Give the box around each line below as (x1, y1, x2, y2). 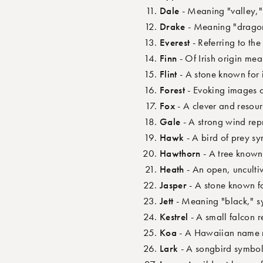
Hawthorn (160, 147, 201, 160)
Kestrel (160, 210, 188, 224)
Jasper (160, 178, 187, 192)
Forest (160, 83, 186, 97)
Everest (160, 36, 190, 49)
